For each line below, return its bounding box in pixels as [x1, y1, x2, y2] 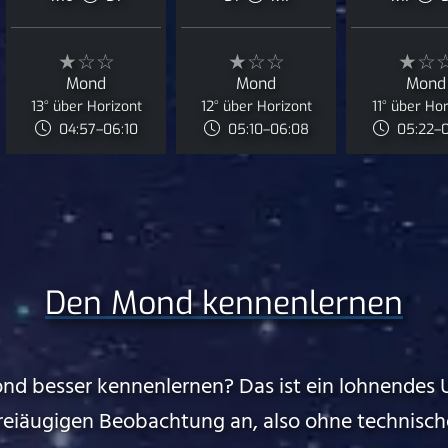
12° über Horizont [200, 97, 312, 116]
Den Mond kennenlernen [45, 282, 403, 324]
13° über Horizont [30, 97, 142, 116]
